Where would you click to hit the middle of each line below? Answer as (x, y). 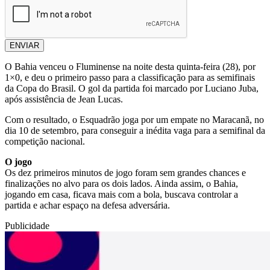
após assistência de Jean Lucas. (64, 99)
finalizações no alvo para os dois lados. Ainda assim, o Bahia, (121, 183)
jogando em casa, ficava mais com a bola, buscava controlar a (121, 194)
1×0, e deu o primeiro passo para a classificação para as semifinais (130, 77)
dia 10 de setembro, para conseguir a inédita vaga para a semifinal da (135, 130)
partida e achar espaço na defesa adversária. (87, 205)
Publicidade (27, 225)
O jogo (18, 162)
